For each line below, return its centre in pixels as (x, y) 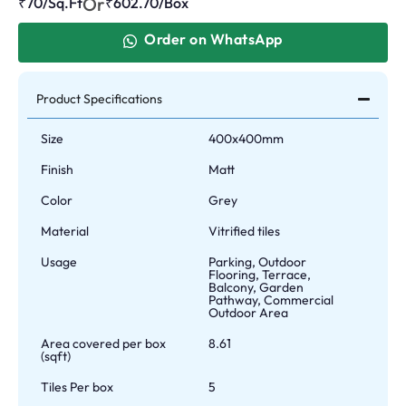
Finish (57, 169)
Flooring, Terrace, (260, 275)
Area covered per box (103, 343)
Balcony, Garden (256, 287)
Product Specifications (99, 99)
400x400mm (246, 139)
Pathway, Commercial (271, 300)
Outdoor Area (249, 313)
